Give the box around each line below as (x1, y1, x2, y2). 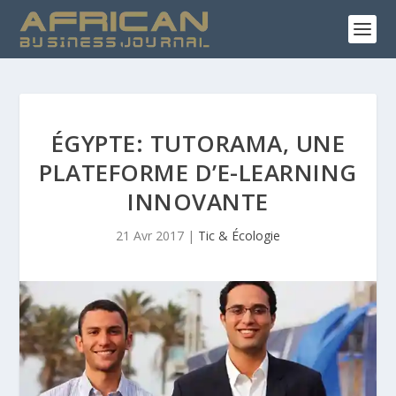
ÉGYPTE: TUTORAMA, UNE (50, 127, 346, 159)
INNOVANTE (127, 186, 269, 217)
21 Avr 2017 (116, 227, 184, 244)
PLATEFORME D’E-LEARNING (39, 156, 357, 188)
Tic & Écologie (198, 227, 280, 244)
